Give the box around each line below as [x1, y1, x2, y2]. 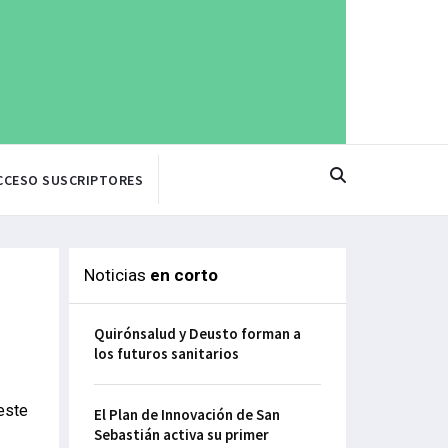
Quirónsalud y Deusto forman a [93, 324, 301, 344]
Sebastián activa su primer [93, 425, 269, 445]
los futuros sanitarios [93, 344, 239, 364]
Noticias [83, 265, 150, 286]
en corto [149, 265, 218, 286]
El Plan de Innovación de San [93, 405, 280, 425]
